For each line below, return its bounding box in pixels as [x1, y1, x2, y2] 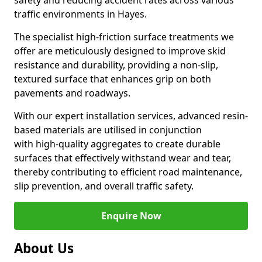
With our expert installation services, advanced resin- [14, 109, 248, 122]
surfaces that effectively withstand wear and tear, [14, 151, 231, 164]
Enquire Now [101, 209, 161, 222]
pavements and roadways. [14, 87, 130, 99]
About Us [14, 239, 74, 257]
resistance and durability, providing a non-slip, [14, 58, 218, 71]
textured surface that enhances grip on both [14, 73, 211, 85]
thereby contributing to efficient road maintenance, [14, 166, 242, 178]
